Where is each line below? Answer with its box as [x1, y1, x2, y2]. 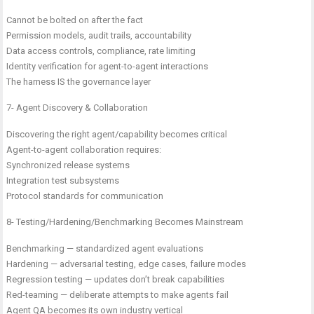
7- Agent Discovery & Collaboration [6, 102, 149, 113]
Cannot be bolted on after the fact [6, 15, 144, 25]
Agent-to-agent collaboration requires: [6, 144, 162, 155]
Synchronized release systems [6, 160, 130, 170]
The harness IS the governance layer [6, 76, 151, 87]
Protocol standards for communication [6, 191, 164, 201]
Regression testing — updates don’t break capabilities [6, 274, 225, 285]
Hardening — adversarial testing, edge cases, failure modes [6, 259, 247, 269]
